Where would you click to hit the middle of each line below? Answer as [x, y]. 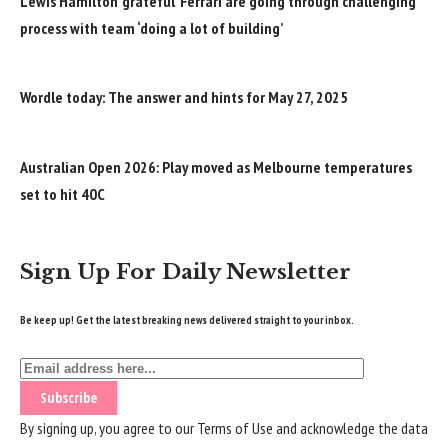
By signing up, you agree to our [108, 427]
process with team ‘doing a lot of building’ [151, 27]
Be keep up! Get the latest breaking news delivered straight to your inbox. [187, 319]
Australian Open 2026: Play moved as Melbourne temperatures [216, 166]
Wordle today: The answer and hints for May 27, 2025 [184, 97]
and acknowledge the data [350, 427]
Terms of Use [235, 427]
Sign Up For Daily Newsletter [185, 271]
